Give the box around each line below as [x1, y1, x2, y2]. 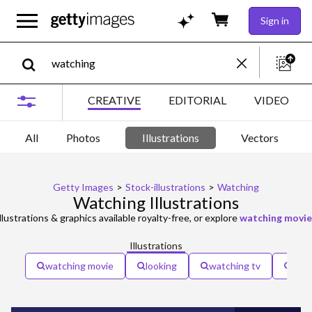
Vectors [241, 131, 279, 145]
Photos [66, 131, 100, 145]
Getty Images [53, 180, 114, 193]
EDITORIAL [169, 93, 226, 107]
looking [146, 259, 177, 272]
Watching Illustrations [73, 192, 239, 212]
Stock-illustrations [125, 180, 205, 193]
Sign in [260, 15, 289, 26]
